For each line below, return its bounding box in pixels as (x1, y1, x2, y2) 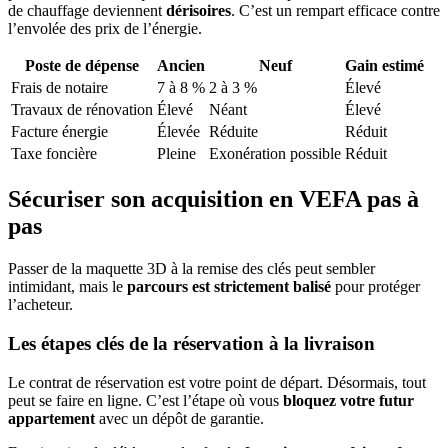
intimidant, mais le (8, 278, 127, 296)
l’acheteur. (8, 296, 73, 314)
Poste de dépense (25, 57, 139, 75)
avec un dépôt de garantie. (95, 409, 264, 427)
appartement (8, 409, 95, 427)
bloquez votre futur (283, 391, 414, 409)
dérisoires (166, 2, 231, 20)
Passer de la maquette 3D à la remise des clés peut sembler (8, 260, 375, 278)
